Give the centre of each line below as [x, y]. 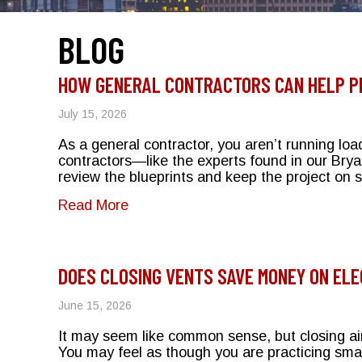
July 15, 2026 [93, 114]
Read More [93, 205]
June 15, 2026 [95, 305]
